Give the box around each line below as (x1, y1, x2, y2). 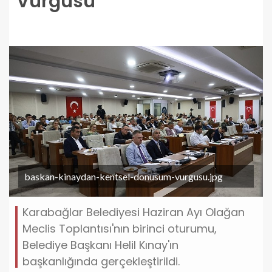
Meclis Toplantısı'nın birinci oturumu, (22, 220, 217, 236)
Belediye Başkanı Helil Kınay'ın (22, 237, 178, 253)
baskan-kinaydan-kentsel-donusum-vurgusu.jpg (24, 170, 223, 182)
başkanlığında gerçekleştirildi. (22, 253, 180, 269)
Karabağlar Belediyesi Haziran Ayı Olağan (22, 204, 245, 220)
